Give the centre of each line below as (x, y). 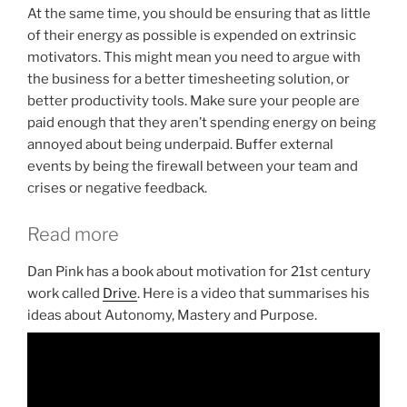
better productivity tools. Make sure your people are (194, 100)
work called (65, 293)
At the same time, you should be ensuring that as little (199, 13)
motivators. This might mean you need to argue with (194, 57)
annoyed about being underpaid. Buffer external (180, 144)
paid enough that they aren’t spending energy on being (202, 122)
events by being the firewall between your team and (193, 166)
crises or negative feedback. (117, 188)
